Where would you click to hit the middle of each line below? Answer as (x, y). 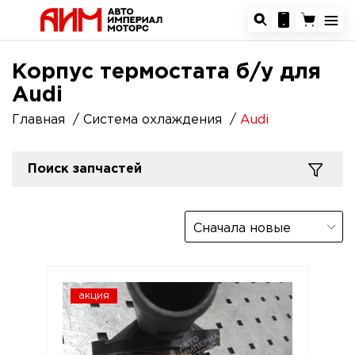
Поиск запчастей (85, 169)
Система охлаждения (153, 120)
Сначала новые (242, 229)
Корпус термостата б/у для (166, 72)
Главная (38, 120)
